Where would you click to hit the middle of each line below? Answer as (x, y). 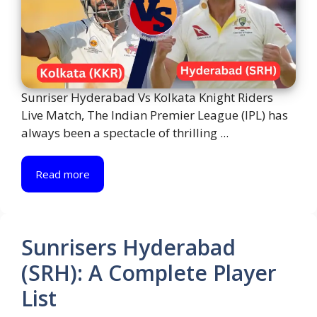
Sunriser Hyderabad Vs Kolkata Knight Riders (147, 98)
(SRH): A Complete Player (149, 273)
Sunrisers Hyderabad (128, 248)
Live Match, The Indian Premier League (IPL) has (155, 115)
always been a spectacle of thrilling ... (125, 133)
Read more (63, 174)
